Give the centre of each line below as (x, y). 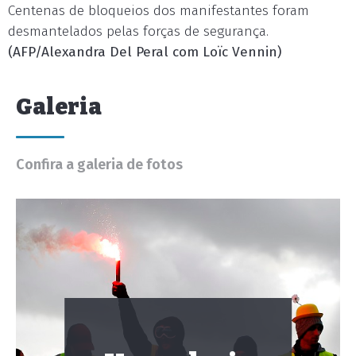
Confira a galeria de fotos (99, 164)
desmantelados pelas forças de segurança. (138, 31)
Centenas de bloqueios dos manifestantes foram (159, 11)
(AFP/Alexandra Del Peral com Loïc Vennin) (147, 52)
